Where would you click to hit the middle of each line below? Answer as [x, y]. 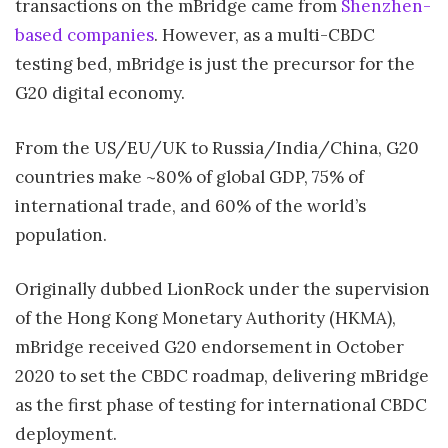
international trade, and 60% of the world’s [190, 205]
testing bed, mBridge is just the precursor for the [215, 64]
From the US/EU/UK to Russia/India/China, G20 [217, 147]
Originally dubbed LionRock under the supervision [222, 289]
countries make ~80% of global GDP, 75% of [189, 176]
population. [61, 234]
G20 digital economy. [100, 93]
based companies [84, 35]
